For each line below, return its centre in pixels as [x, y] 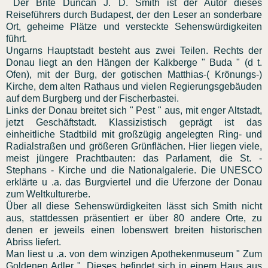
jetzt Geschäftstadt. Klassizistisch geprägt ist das [134, 122]
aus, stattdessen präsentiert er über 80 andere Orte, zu [134, 218]
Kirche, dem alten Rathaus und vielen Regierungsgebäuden [134, 86]
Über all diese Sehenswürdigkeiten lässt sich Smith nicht [134, 206]
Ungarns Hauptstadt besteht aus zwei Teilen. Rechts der [134, 50]
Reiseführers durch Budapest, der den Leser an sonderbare [134, 14]
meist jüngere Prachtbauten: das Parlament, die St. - [134, 158]
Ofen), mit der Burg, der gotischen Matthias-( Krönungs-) [134, 74]
